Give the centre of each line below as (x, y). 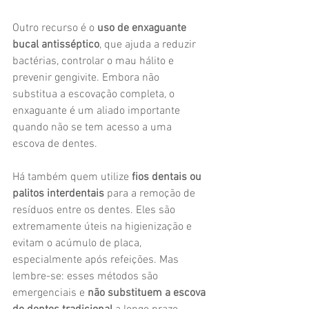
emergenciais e (50, 293)
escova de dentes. (55, 144)
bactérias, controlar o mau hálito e (94, 61)
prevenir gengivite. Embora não (87, 78)
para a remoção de (151, 194)
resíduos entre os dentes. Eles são (95, 210)
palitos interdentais (58, 194)
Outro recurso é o (55, 28)
